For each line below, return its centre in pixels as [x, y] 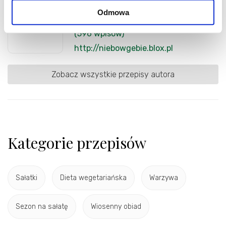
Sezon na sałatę [42, 207]
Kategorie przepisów [77, 143]
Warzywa [164, 178]
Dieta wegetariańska [93, 178]
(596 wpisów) [99, 33]
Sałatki [26, 178]
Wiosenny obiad [116, 207]
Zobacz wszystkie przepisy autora [113, 74]
